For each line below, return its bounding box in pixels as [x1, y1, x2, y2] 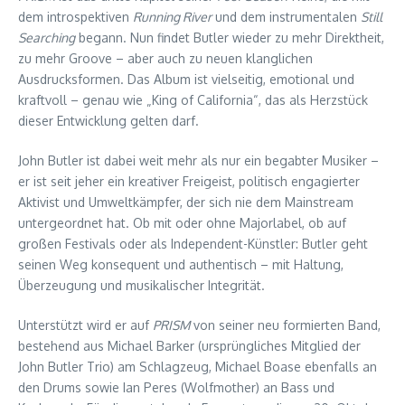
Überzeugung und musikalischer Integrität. [18, 277, 265, 293]
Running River [133, 8, 212, 24]
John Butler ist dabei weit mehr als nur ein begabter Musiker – [18, 152, 379, 168]
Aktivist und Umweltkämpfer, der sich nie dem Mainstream [18, 193, 353, 210]
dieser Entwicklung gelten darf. [18, 112, 199, 128]
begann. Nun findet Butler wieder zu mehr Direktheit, [75, 29, 384, 45]
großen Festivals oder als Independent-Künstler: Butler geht [18, 235, 368, 251]
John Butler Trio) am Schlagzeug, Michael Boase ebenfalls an [18, 358, 377, 374]
